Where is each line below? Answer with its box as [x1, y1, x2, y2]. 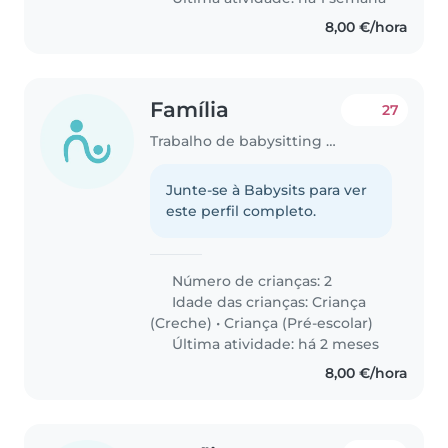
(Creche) [150, 314, 213, 333]
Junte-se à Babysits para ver [166, 181, 368, 200]
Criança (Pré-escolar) [224, 314, 374, 333]
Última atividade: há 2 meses [168, 335, 380, 354]
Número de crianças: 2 [168, 272, 333, 291]
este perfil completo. [166, 202, 317, 221]
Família [150, 97, 230, 123]
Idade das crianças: [168, 293, 313, 312]
